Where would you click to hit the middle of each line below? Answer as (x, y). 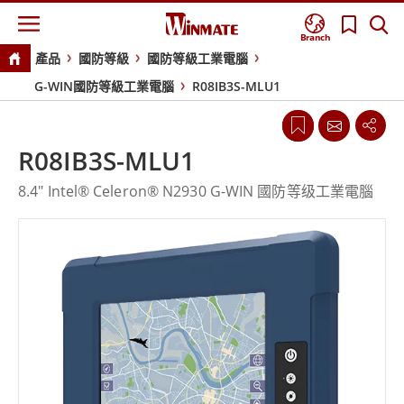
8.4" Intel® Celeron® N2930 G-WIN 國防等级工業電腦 (196, 192)
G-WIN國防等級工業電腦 (104, 87)
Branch (316, 37)
